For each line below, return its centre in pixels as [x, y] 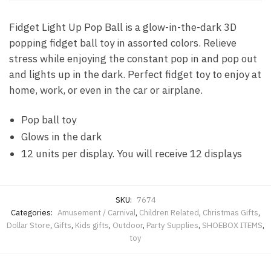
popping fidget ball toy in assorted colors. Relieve [123, 43]
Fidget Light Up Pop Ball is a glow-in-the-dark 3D [123, 28]
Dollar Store [28, 226]
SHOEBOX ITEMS [232, 226]
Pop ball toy [49, 120]
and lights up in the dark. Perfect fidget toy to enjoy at [135, 75]
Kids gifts [92, 226]
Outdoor [128, 226]
